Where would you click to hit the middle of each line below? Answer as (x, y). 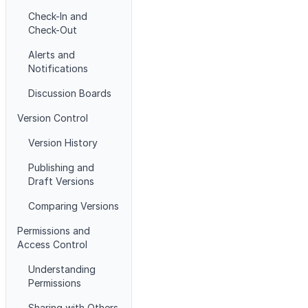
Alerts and (52, 55)
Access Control (52, 244)
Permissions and (54, 231)
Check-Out (53, 30)
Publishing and (61, 167)
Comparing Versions (74, 206)
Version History (63, 143)
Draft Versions (61, 181)
